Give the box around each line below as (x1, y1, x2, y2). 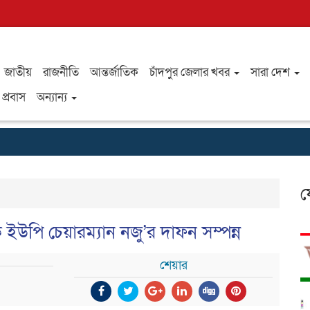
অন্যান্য (36, 89, 70, 105)
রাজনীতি (42, 64, 79, 80)
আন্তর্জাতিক (89, 64, 138, 80)
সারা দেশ (250, 64, 293, 80)
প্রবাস (1, 89, 26, 105)
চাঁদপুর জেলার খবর (149, 64, 232, 80)
